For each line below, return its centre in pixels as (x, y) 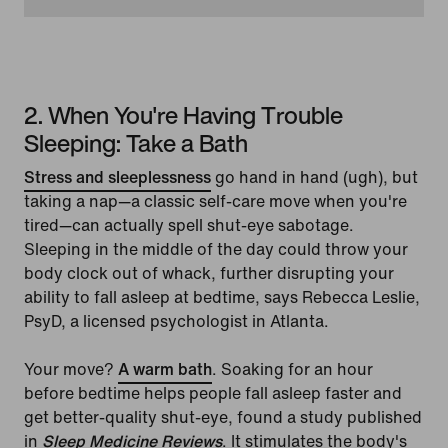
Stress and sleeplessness (117, 176)
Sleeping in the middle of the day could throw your (216, 248)
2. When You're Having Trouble (183, 114)
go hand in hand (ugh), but (314, 176)
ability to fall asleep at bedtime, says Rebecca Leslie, (222, 296)
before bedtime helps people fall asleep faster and (213, 392)
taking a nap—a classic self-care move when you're (215, 200)
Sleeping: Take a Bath (136, 142)
